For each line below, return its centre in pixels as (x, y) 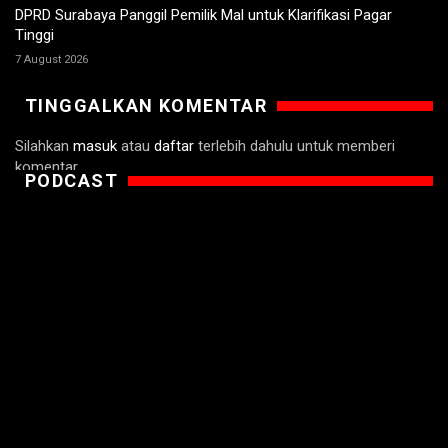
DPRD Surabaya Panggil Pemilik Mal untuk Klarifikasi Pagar (203, 15)
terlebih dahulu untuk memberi (294, 146)
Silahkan (44, 146)
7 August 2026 (51, 60)
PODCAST (72, 181)
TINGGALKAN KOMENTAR (146, 106)
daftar (174, 146)
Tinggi (34, 35)
